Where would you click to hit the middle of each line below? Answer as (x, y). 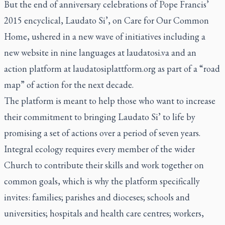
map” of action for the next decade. (69, 85)
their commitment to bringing (61, 117)
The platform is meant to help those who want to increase (110, 101)
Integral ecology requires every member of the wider (99, 149)
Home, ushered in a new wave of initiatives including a (105, 36)
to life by (178, 117)
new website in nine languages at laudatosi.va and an (100, 52)
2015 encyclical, (35, 20)
